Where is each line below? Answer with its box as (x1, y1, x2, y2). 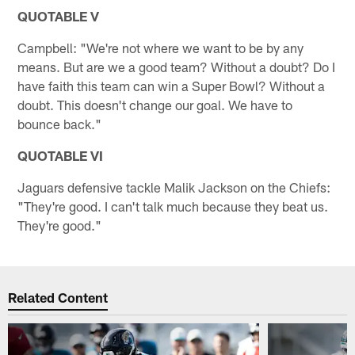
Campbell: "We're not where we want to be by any (17, 39, 304, 55)
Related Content (8, 289, 109, 306)
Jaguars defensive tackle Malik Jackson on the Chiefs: (17, 178, 331, 195)
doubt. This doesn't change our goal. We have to (17, 96, 293, 113)
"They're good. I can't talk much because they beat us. (17, 197, 329, 214)
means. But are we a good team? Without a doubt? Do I (17, 58, 336, 74)
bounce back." (17, 115, 102, 132)
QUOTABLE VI (17, 147, 104, 163)
